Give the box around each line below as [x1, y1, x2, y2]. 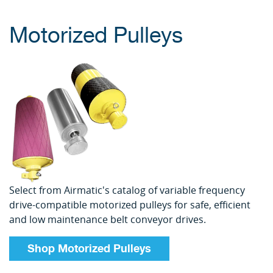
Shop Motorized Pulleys [27, 239, 151, 258]
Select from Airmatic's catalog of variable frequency [9, 183, 245, 197]
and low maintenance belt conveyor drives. [9, 213, 206, 226]
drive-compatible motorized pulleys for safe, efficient [9, 198, 250, 211]
